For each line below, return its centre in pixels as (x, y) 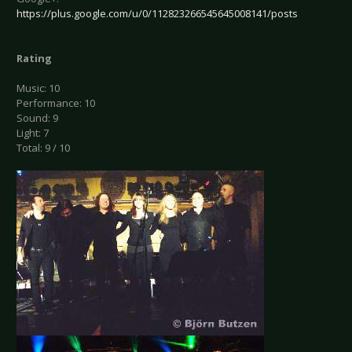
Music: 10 (38, 88)
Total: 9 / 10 (43, 148)
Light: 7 (33, 133)
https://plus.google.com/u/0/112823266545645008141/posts (157, 14)
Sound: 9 (37, 118)
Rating (34, 59)
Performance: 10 (56, 103)
